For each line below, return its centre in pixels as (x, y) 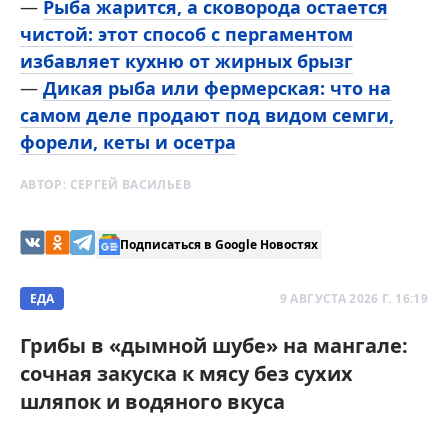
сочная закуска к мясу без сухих (186, 374)
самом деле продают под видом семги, (207, 115)
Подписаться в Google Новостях (219, 244)
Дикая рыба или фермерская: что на (217, 88)
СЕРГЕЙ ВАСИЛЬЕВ (130, 185)
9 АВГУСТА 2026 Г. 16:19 (353, 299)
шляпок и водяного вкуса (152, 402)
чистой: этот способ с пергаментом (186, 34)
